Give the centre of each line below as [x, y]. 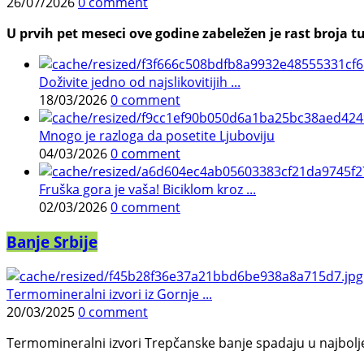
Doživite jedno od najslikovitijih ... [140, 82]
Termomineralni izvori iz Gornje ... [109, 294]
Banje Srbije [52, 242]
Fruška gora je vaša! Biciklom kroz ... [147, 190]
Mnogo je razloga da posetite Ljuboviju [157, 136]
